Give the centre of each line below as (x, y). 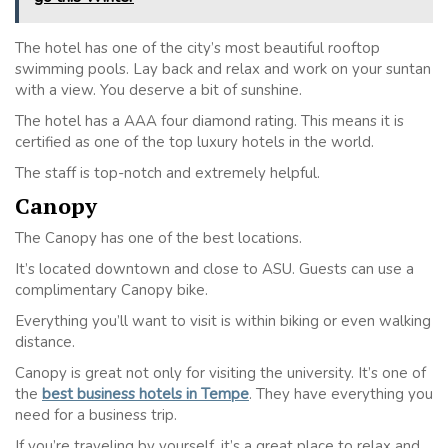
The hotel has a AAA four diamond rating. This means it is (209, 121)
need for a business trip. (96, 415)
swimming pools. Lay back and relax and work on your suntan (223, 69)
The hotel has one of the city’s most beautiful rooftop (197, 48)
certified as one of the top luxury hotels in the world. (194, 142)
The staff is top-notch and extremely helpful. (167, 173)
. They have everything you (341, 394)
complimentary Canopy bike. (111, 290)
